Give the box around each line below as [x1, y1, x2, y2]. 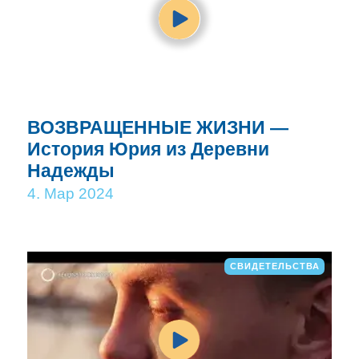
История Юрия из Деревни [27, 139, 270, 160]
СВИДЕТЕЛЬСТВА [229, 261, 320, 272]
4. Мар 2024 [27, 185, 115, 203]
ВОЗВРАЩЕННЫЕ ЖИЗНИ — [27, 117, 289, 139]
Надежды [27, 160, 115, 182]
